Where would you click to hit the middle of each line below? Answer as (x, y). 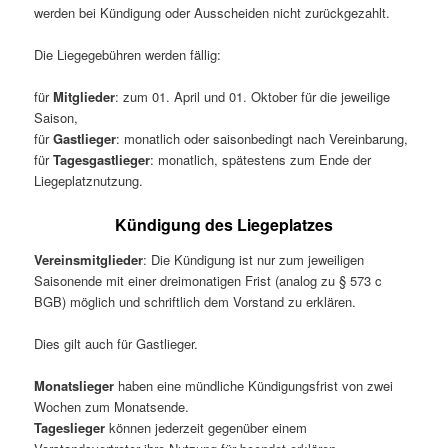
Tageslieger (70, 428)
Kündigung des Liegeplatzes (224, 225)
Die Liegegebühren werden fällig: (128, 55)
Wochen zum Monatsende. (112, 407)
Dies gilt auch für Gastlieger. (116, 344)
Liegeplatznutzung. (89, 181)
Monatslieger (74, 386)
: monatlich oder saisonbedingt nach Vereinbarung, (262, 139)
